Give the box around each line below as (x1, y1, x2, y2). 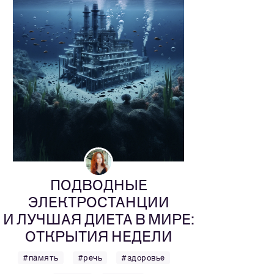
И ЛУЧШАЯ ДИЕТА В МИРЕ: (2, 210, 194, 228)
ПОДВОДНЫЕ (50, 176, 147, 194)
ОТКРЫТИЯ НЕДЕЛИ (24, 228, 172, 245)
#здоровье (121, 253, 165, 262)
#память (23, 253, 59, 262)
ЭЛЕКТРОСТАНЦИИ (28, 193, 169, 211)
